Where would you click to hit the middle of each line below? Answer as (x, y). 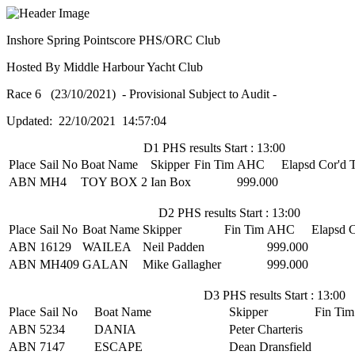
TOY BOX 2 (114, 182)
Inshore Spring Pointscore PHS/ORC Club (113, 40)
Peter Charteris (266, 329)
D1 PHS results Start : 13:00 (214, 148)
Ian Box (171, 182)
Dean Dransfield (270, 347)
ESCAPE (118, 347)
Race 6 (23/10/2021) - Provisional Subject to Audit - (141, 94)
